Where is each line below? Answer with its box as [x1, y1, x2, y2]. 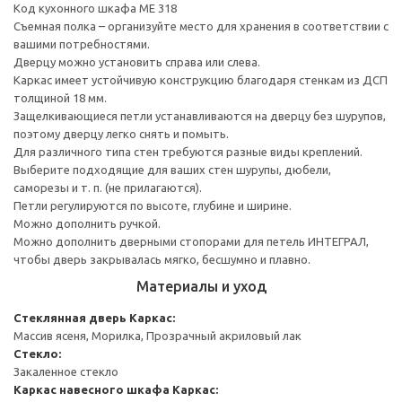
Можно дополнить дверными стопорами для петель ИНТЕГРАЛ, [13, 234, 369, 248]
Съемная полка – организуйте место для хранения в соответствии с [13, 19, 389, 32]
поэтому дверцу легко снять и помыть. [13, 127, 229, 140]
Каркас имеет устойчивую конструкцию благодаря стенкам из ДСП [13, 73, 388, 86]
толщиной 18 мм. [13, 91, 107, 104]
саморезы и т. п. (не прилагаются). [13, 180, 202, 194]
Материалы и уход [135, 277, 267, 294]
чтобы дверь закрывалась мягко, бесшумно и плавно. [13, 252, 310, 266]
